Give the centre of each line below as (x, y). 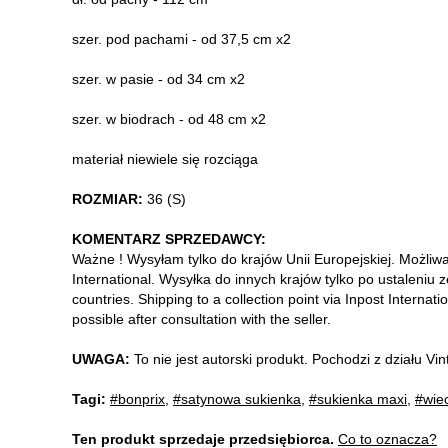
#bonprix (137, 398)
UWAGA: (101, 358)
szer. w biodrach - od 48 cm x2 (169, 118)
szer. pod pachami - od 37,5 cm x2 (181, 38)
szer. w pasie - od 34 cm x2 (158, 78)
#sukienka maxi (358, 398)
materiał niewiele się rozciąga (165, 158)
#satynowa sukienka (237, 398)
